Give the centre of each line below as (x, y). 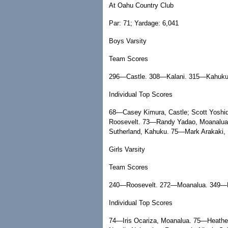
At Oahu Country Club (141, 5)
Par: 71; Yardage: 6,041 (144, 23)
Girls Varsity (127, 149)
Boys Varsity (128, 41)
